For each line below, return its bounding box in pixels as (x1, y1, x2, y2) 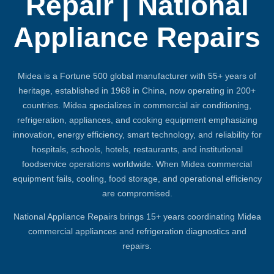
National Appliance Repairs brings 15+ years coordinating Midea (13, 211, 261, 221)
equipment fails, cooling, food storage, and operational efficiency (12, 173, 262, 183)
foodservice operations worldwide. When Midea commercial (22, 158, 252, 169)
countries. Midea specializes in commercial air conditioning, (23, 100, 251, 110)
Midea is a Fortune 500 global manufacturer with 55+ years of (18, 70, 256, 81)
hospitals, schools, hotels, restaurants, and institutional (31, 144, 243, 154)
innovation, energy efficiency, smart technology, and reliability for (12, 129, 262, 139)
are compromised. (102, 188, 172, 198)
